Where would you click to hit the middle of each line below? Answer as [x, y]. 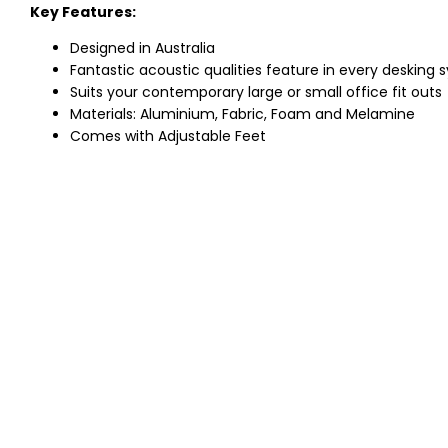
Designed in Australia [142, 48]
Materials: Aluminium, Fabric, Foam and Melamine [242, 114]
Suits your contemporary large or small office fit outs [256, 92]
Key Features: [83, 12]
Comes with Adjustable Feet [168, 136]
